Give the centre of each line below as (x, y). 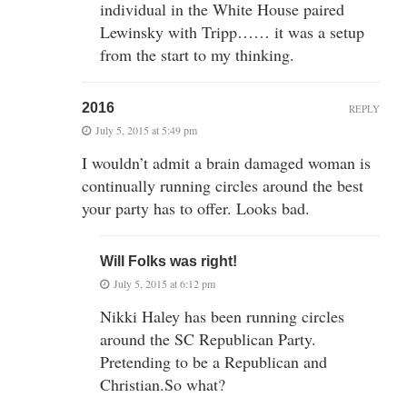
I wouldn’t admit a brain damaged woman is (226, 163)
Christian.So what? (163, 385)
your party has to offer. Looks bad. (196, 208)
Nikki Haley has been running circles (222, 317)
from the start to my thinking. (197, 55)
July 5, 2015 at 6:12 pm (164, 284)
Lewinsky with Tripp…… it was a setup (232, 32)
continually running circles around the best (223, 186)
